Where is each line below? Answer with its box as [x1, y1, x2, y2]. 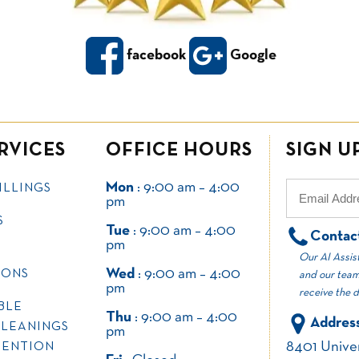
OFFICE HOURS [106, 141, 252, 159]
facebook [127, 48, 186, 63]
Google [230, 48, 276, 63]
